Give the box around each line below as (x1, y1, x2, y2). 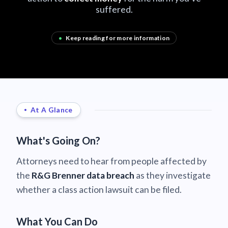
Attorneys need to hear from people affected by (16, 155, 207, 166)
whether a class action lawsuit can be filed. (16, 184, 182, 195)
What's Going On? (16, 134, 100, 147)
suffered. (95, 4, 133, 15)
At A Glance (31, 105, 73, 114)
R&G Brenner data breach (32, 169, 134, 181)
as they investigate (134, 169, 211, 181)
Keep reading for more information (65, 34, 170, 42)
